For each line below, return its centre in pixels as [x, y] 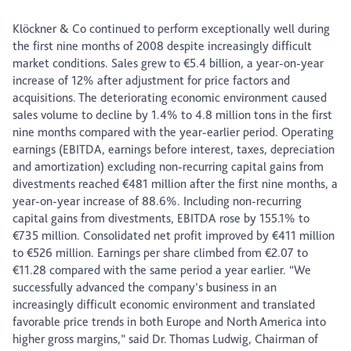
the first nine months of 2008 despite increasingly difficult [162, 46]
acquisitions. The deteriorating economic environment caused [170, 98]
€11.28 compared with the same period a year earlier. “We [162, 270]
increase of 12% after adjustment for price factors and [151, 81]
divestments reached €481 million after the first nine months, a [175, 184]
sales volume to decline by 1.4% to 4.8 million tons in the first [172, 115]
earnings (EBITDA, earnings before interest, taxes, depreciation [174, 150]
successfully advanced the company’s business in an [145, 288]
